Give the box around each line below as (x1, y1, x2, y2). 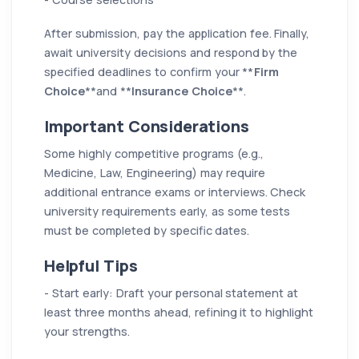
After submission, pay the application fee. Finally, (44, 25, 310, 41)
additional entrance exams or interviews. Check (44, 184, 306, 200)
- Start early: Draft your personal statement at (44, 284, 299, 301)
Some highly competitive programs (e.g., (44, 145, 264, 161)
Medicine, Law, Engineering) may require (44, 164, 265, 180)
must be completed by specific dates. (44, 222, 250, 238)
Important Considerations (44, 115, 249, 137)
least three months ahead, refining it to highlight (44, 304, 314, 320)
